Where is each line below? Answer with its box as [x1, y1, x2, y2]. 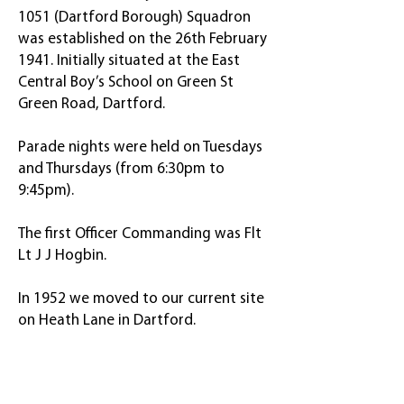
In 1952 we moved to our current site [18, 291, 264, 307]
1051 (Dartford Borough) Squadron [18, 10, 251, 25]
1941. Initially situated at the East [18, 53, 240, 69]
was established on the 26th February [18, 32, 267, 47]
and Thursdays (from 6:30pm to [18, 161, 225, 177]
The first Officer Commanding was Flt [18, 226, 262, 242]
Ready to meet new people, [35, 363, 253, 381]
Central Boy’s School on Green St [18, 75, 234, 90]
